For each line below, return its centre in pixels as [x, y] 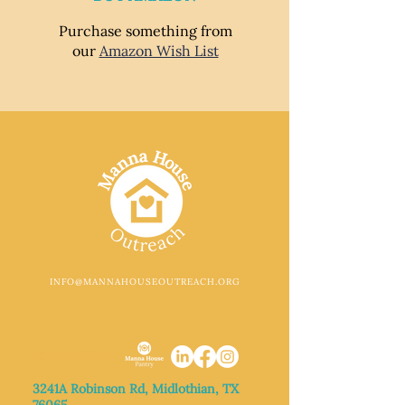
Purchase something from [145, 31]
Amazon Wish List [159, 51]
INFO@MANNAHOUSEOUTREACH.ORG [145, 282]
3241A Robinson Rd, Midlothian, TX [136, 389]
